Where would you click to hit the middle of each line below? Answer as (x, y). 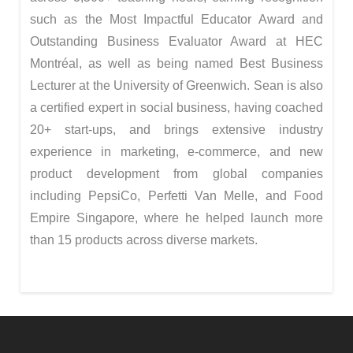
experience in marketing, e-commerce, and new (176, 152)
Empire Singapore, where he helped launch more (176, 218)
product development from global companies (176, 174)
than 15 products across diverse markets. (144, 240)
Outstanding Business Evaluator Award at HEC (176, 42)
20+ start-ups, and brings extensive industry (176, 130)
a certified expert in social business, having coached (176, 108)
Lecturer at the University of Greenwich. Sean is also (176, 86)
